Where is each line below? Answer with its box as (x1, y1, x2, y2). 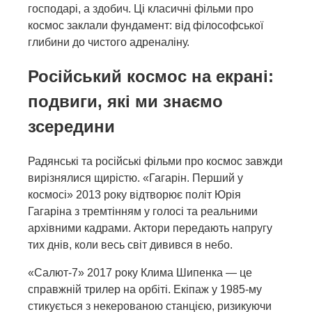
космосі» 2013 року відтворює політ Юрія (28, 189, 241, 201)
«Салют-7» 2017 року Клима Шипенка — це (28, 267, 252, 279)
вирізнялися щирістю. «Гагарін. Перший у (28, 172, 243, 185)
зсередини (28, 117, 115, 136)
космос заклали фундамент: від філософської (28, 19, 263, 31)
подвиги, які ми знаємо (28, 92, 223, 111)
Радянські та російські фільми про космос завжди (28, 155, 283, 168)
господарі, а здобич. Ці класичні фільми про (28, 2, 253, 15)
